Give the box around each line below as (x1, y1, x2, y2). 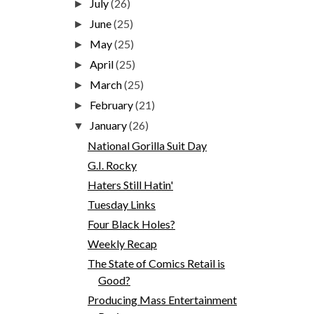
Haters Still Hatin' (87, 177, 173, 191)
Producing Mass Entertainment (87, 292, 237, 306)
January (90, 118, 130, 132)
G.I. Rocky (87, 158, 137, 172)
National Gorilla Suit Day (87, 138, 207, 152)
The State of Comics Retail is (87, 256, 225, 270)
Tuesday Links (87, 197, 156, 211)
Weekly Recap (87, 236, 157, 250)
